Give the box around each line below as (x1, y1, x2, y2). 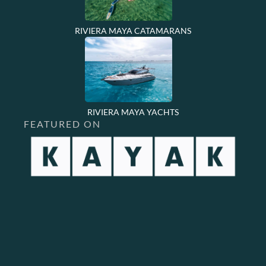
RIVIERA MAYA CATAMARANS (75, 25, 191, 36)
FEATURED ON (24, 118, 101, 129)
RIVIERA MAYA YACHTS (87, 106, 179, 117)
